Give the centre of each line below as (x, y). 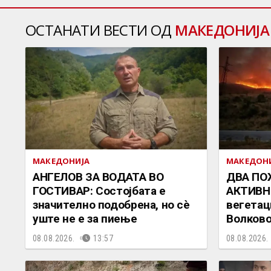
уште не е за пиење (85, 218)
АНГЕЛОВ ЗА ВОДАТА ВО (98, 177)
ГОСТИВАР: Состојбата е (99, 191)
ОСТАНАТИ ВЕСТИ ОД (100, 30)
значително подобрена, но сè (111, 204)
